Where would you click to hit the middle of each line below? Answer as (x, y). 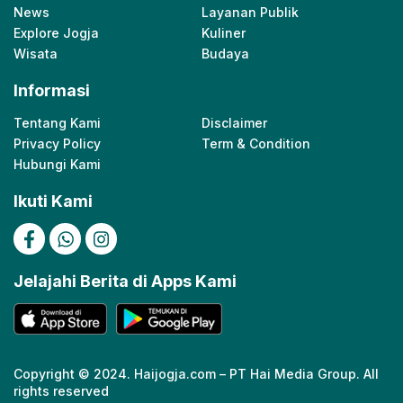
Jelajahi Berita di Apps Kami (125, 282)
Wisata (36, 54)
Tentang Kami (57, 123)
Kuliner (224, 33)
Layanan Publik (250, 13)
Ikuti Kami (53, 201)
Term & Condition (256, 144)
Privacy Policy (57, 144)
